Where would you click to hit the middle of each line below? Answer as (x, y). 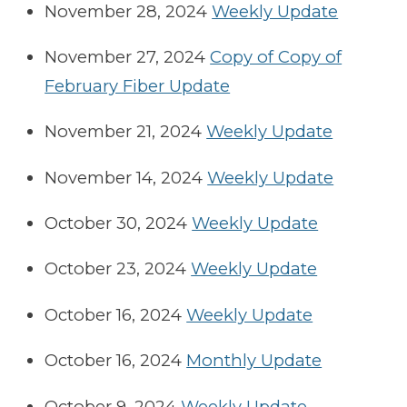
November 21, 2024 (124, 132)
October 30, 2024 (116, 223)
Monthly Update (254, 361)
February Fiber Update (138, 85)
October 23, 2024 (116, 269)
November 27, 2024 (125, 56)
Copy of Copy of (276, 56)
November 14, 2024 (124, 177)
